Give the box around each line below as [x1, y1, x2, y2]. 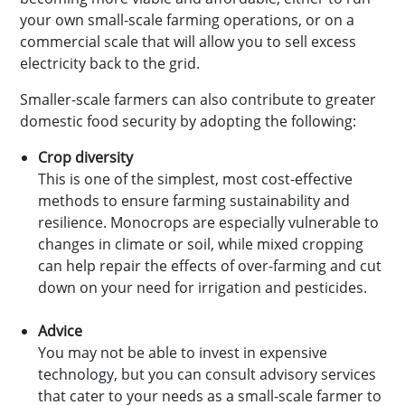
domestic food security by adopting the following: [20, 111, 356, 131]
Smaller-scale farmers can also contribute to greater [20, 89, 376, 109]
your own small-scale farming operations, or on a [20, 10, 354, 30]
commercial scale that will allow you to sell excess [20, 32, 356, 52]
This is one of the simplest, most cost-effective [38, 169, 353, 189]
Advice [38, 321, 82, 341]
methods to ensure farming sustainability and [38, 191, 350, 211]
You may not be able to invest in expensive [38, 343, 327, 363]
